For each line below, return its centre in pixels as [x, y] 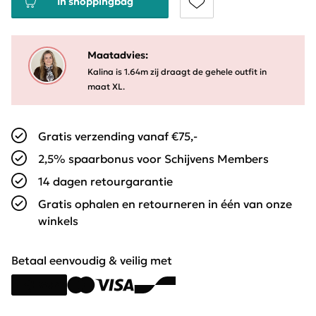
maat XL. [106, 87]
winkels [58, 221]
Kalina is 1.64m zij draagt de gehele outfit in [177, 72]
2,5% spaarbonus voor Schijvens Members [153, 159]
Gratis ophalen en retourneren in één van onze [165, 204]
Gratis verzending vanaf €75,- [118, 136]
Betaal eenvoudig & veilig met [92, 261]
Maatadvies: [118, 55]
